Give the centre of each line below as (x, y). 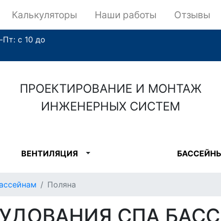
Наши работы (126, 15)
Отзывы (192, 15)
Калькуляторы (45, 15)
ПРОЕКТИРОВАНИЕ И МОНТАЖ (110, 89)
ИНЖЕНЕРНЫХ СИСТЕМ (110, 106)
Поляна (62, 184)
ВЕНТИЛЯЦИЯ (49, 153)
